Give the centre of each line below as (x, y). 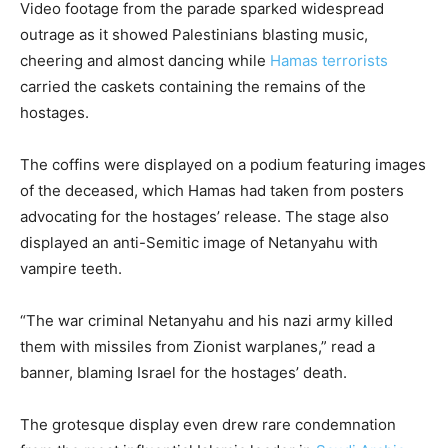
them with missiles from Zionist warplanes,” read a (197, 347)
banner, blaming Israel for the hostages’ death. (185, 373)
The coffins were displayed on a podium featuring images (223, 165)
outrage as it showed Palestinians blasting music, (194, 35)
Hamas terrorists (329, 61)
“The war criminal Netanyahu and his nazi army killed (206, 321)
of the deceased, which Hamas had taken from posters (212, 191)
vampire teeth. (71, 269)
